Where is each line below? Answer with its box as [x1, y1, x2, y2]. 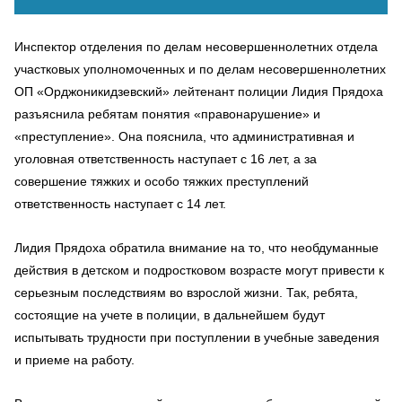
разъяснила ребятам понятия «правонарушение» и [14, 106, 320, 121]
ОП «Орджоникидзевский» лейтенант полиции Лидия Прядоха [14, 83, 383, 99]
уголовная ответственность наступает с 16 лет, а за [14, 151, 317, 166]
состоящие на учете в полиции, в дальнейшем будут [14, 307, 325, 322]
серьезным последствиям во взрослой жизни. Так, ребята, [14, 284, 358, 300]
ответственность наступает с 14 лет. [14, 196, 226, 211]
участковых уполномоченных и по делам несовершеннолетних [14, 61, 386, 76]
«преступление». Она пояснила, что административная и [14, 128, 354, 144]
